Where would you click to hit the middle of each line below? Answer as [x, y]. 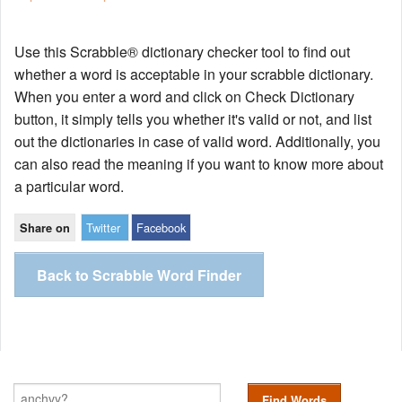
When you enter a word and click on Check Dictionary [184, 97]
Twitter [103, 228]
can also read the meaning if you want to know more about [199, 164]
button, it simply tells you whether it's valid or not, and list [193, 119]
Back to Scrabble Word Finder [139, 275]
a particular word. [69, 187]
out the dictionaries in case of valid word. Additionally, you [197, 142]
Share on [45, 228]
